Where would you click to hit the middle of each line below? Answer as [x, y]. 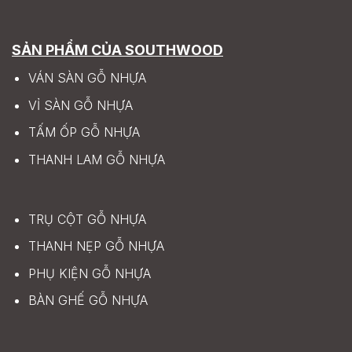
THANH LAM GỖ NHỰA [96, 159]
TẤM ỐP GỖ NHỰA [84, 132]
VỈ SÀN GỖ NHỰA [80, 105]
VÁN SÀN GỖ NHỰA [87, 78]
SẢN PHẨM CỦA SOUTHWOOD [117, 50]
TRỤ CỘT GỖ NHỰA [87, 219]
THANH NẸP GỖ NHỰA [96, 246]
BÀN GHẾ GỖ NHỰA [88, 301]
